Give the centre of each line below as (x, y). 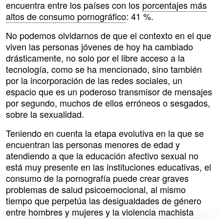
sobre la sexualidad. (45, 114)
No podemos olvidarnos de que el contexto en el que (109, 35)
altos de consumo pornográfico (66, 16)
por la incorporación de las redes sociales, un (94, 80)
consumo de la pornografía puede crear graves (97, 178)
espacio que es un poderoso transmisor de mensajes (109, 92)
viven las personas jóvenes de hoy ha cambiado (99, 47)
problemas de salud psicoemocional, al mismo (96, 189)
